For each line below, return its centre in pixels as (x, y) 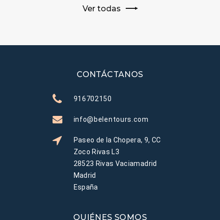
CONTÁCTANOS (110, 74)
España (86, 187)
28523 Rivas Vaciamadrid (115, 164)
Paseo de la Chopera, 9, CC (117, 140)
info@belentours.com (111, 119)
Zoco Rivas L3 (96, 152)
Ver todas (101, 9)
